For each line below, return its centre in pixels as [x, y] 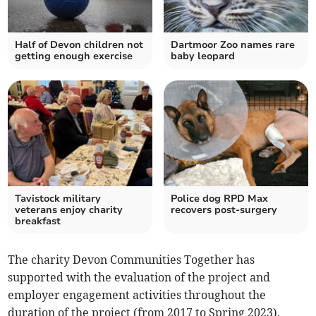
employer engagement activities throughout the [137, 294]
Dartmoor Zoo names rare [233, 44]
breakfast [38, 221]
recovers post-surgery [224, 209]
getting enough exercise [74, 56]
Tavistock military [58, 198]
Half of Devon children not [79, 44]
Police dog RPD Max [219, 198]
